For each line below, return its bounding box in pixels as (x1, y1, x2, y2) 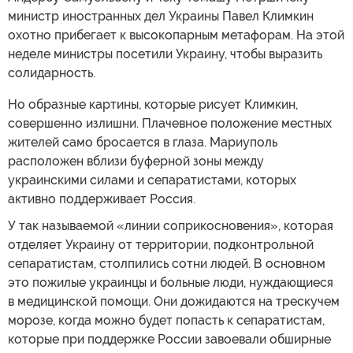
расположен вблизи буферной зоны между (8, 153, 264, 169)
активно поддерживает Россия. (8, 191, 195, 206)
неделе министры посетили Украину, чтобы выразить (8, 46, 322, 61)
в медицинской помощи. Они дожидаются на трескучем (8, 293, 340, 309)
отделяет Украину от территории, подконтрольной (8, 236, 314, 252)
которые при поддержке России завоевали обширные (8, 331, 331, 347)
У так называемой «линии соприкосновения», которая (8, 217, 333, 233)
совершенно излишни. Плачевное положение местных (8, 115, 332, 131)
